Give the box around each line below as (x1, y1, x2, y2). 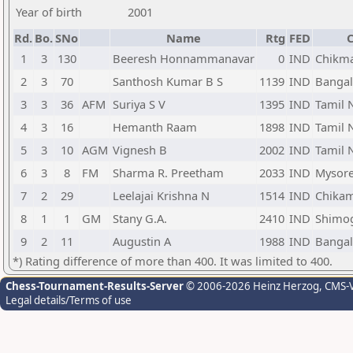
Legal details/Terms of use (6, 293, 132, 307)
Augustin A (113, 233, 171, 249)
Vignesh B (113, 142, 167, 158)
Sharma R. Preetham (113, 165, 224, 180)
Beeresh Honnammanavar (113, 50, 255, 66)
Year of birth (16, 4, 82, 20)
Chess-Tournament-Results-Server (6, 279, 184, 293)
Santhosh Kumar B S (113, 73, 223, 89)
